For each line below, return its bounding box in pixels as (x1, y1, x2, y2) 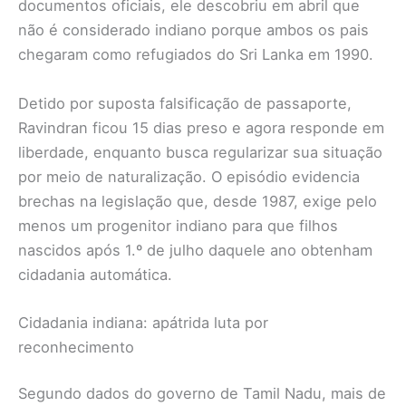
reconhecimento (18, 337, 134, 356)
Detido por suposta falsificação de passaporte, (18, 93, 352, 112)
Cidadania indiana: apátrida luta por (18, 313, 268, 332)
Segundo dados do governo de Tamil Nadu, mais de (18, 384, 386, 403)
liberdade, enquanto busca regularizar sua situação (18, 142, 382, 161)
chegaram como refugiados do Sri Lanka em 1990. (18, 45, 373, 64)
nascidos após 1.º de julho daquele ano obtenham (18, 240, 372, 259)
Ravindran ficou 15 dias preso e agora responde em (18, 118, 384, 137)
